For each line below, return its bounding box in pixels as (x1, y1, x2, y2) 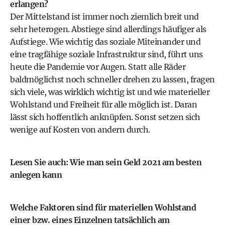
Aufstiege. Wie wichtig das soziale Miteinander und (10, 37, 200, 47)
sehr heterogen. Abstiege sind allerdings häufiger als (10, 24, 206, 34)
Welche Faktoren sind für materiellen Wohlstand (10, 202, 196, 212)
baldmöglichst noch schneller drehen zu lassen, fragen (10, 74, 215, 84)
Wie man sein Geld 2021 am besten (70, 157, 201, 167)
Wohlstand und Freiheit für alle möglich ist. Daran (10, 99, 197, 109)
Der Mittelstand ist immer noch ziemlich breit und (10, 12, 199, 22)
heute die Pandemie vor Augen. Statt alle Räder (10, 62, 185, 72)
